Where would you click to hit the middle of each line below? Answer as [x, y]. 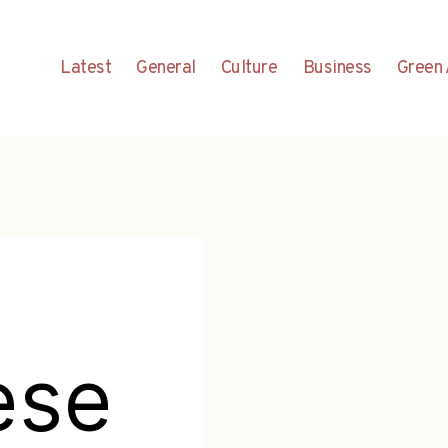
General [166, 68]
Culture [249, 68]
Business [337, 68]
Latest [86, 68]
